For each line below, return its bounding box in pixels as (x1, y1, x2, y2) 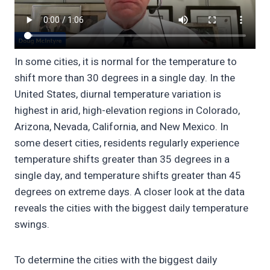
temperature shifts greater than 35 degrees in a (14, 152, 230, 168)
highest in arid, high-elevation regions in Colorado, (14, 103, 240, 119)
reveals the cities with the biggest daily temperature (14, 201, 248, 216)
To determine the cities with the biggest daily (14, 253, 217, 268)
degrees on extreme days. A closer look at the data (14, 184, 245, 200)
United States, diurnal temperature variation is (14, 87, 221, 102)
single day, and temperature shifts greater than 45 (14, 168, 241, 184)
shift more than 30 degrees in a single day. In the (14, 71, 235, 86)
